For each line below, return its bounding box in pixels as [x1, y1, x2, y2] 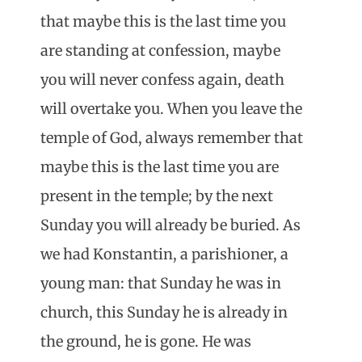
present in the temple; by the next [40, 187, 273, 206]
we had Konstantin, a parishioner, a [40, 245, 288, 264]
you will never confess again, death [40, 70, 284, 90]
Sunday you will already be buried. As [40, 216, 301, 235]
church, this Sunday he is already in [40, 303, 288, 322]
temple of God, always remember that [40, 128, 303, 148]
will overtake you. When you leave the [40, 99, 302, 119]
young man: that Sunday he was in [40, 274, 281, 293]
